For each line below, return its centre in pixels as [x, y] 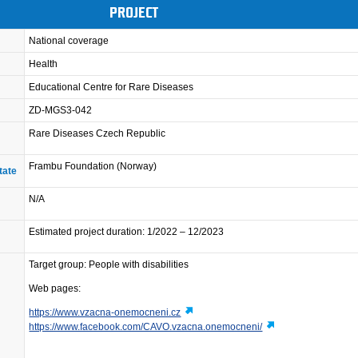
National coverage [69, 41]
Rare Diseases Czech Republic [97, 134]
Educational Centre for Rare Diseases [111, 88]
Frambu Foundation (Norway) [93, 167]
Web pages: [55, 289]
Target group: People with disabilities [109, 265]
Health [44, 64]
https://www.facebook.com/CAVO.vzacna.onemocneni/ [146, 327]
